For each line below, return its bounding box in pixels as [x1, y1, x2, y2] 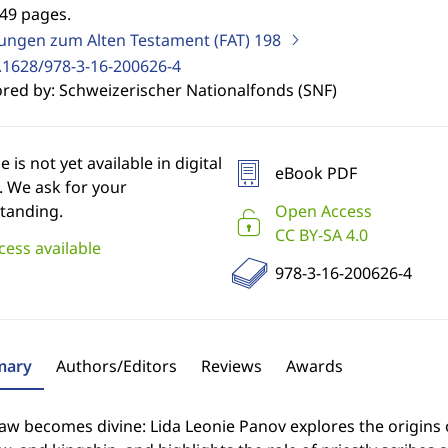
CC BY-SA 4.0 [274, 224, 368, 246]
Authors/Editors [55, 355, 177, 377]
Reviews [200, 355, 262, 377]
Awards [285, 355, 343, 377]
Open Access [274, 200, 372, 222]
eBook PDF [274, 162, 357, 184]
